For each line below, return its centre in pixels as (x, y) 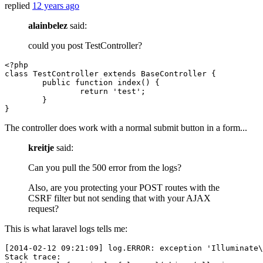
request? (43, 209)
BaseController (174, 74)
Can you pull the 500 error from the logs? (105, 168)
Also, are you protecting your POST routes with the (124, 188)
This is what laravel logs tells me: (66, 229)
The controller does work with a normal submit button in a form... (126, 128)
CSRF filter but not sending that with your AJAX (119, 198)
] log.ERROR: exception (153, 248)
